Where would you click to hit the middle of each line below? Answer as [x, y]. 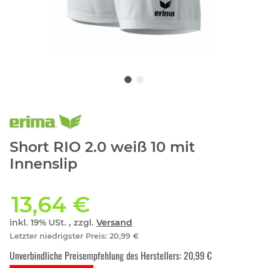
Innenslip [43, 164]
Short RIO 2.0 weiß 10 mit [102, 147]
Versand [114, 223]
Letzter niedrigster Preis [57, 236]
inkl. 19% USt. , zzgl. [53, 223]
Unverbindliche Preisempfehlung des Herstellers [95, 256]
